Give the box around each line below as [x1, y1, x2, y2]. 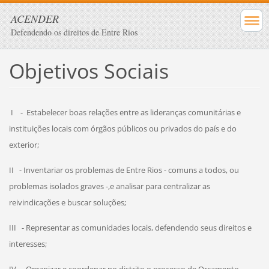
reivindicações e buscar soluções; [8, 196, 139, 208]
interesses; [8, 238, 47, 249]
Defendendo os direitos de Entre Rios [11, 26, 138, 38]
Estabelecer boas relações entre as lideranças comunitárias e [26, 106, 241, 118]
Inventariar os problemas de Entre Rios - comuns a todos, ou [21, 164, 239, 175]
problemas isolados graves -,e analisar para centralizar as [8, 180, 210, 192]
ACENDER [11, 11, 59, 26]
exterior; [8, 139, 44, 150]
